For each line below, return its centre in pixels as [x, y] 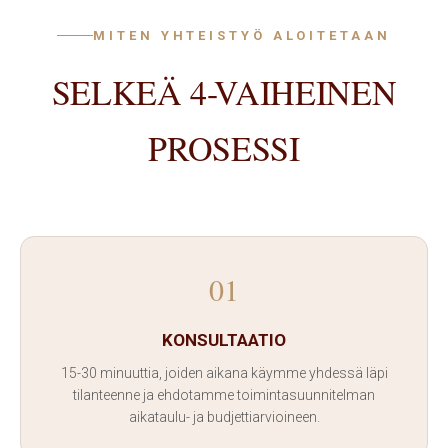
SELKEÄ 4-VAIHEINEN [224, 92]
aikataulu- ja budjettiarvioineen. [224, 417]
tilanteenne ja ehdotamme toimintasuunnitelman [224, 395]
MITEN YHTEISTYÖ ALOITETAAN [242, 35]
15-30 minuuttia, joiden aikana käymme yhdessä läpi [224, 373]
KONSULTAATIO [224, 340]
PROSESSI [224, 148]
